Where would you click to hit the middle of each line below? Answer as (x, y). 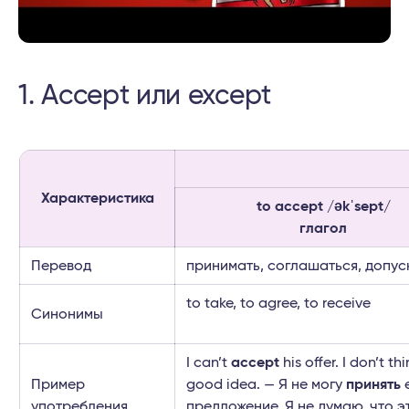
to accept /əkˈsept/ (323, 207)
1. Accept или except (145, 96)
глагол (323, 229)
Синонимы (67, 315)
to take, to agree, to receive (278, 304)
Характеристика (97, 199)
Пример (58, 385)
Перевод (61, 266)
